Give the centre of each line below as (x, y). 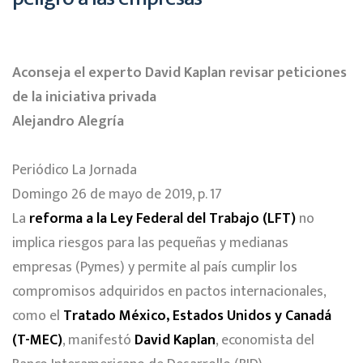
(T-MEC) (37, 340)
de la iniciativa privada (84, 97)
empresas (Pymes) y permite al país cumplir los (155, 267)
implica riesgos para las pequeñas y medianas (150, 243)
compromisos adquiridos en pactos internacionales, (169, 291)
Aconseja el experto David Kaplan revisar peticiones (179, 73)
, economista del (265, 340)
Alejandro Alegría (68, 121)
